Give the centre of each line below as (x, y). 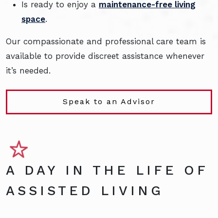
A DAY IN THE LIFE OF (107, 171)
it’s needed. (28, 70)
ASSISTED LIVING (85, 191)
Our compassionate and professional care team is (106, 41)
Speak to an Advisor (109, 102)
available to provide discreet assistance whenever (105, 56)
